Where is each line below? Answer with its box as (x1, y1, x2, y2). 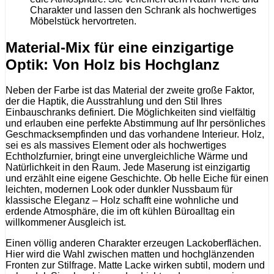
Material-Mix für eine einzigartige (6, 39, 234, 56)
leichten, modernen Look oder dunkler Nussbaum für (6, 184, 232, 195)
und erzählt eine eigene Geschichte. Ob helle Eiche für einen (6, 173, 268, 184)
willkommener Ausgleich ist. (6, 217, 126, 228)
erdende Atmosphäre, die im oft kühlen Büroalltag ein (6, 206, 235, 217)
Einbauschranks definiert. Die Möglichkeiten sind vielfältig (6, 107, 256, 118)
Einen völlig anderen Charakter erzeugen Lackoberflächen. (6, 238, 261, 249)
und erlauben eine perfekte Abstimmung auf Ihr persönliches (6, 118, 265, 129)
